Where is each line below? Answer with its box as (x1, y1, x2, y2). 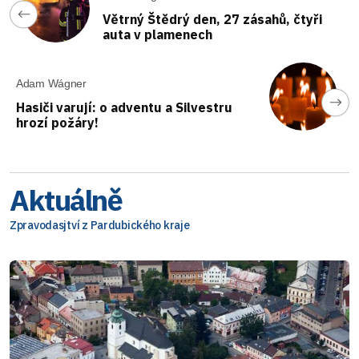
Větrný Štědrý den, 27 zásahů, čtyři (103, 10, 322, 27)
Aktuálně (10, 180, 123, 219)
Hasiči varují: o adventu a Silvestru (16, 99, 232, 115)
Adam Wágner (16, 76, 87, 90)
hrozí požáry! (16, 114, 99, 131)
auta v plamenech (103, 26, 212, 42)
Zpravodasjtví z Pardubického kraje (10, 217, 190, 232)
